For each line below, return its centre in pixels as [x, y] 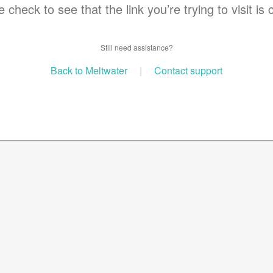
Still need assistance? [136, 47]
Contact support [188, 70]
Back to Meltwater [89, 70]
